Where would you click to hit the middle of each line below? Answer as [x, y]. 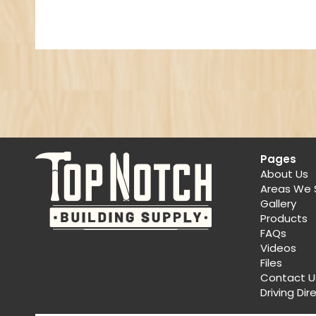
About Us [284, 174]
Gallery [278, 204]
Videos [278, 248]
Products [284, 219]
